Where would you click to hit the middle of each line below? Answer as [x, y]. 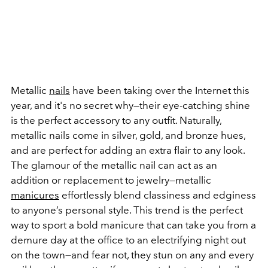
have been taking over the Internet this [160, 90]
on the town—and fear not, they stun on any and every [132, 255]
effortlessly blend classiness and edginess [158, 195]
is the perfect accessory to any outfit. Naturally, [116, 120]
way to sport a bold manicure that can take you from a [133, 225]
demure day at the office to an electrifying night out [128, 240]
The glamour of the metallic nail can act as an [114, 165]
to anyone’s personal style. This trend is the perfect [127, 210]
